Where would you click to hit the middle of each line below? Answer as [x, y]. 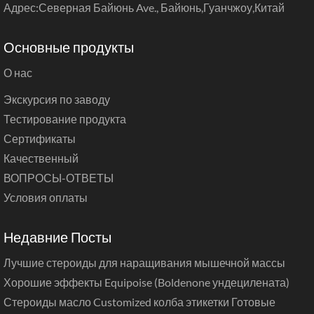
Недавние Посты [57, 237]
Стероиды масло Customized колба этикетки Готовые [139, 302]
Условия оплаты [46, 198]
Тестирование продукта [65, 119]
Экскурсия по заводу [57, 100]
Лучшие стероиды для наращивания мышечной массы [144, 263]
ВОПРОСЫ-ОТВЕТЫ [59, 178]
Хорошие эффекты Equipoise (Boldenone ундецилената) [146, 282]
